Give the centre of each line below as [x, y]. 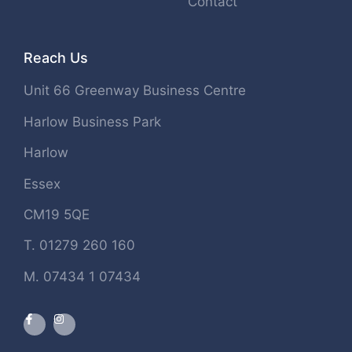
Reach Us [56, 58]
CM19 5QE [57, 214]
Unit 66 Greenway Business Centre [135, 91]
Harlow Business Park [92, 121]
